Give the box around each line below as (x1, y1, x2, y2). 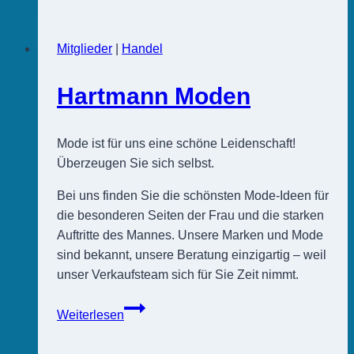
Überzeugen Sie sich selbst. (57, 156, 214, 171)
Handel (122, 42, 163, 56)
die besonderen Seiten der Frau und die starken (57, 209, 324, 223)
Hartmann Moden (57, 83, 250, 110)
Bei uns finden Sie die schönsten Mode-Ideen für (57, 189, 329, 203)
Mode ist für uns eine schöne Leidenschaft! (57, 137, 296, 151)
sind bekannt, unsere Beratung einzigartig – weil (57, 248, 326, 262)
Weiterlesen (57, 308, 124, 322)
